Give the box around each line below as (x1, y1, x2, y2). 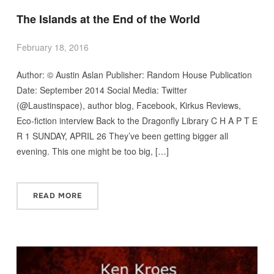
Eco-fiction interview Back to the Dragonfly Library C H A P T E (16, 114, 257, 127)
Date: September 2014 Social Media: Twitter (16, 84, 187, 97)
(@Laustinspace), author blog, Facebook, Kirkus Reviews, (16, 99, 241, 112)
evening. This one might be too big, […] (16, 145, 169, 158)
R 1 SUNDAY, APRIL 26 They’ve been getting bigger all (16, 130, 228, 143)
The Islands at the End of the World (16, 11, 200, 28)
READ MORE (32, 191, 82, 201)
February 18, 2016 (16, 41, 89, 54)
